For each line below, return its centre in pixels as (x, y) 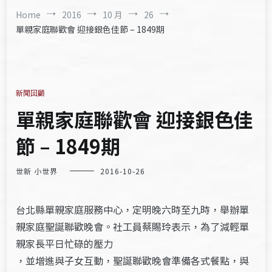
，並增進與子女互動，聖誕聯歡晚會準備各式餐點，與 (133, 260)
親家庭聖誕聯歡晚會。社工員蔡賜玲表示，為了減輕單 (133, 226)
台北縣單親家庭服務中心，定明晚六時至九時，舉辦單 (133, 209)
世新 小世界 (37, 171)
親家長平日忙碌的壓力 (65, 243)
